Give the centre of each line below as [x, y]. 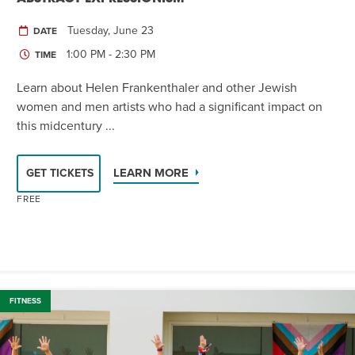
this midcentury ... [66, 126]
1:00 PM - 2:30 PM [111, 54]
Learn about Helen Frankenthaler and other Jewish [157, 88]
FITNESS [25, 301]
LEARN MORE [151, 172]
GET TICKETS [60, 173]
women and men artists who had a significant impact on [170, 107]
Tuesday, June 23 [111, 30]
